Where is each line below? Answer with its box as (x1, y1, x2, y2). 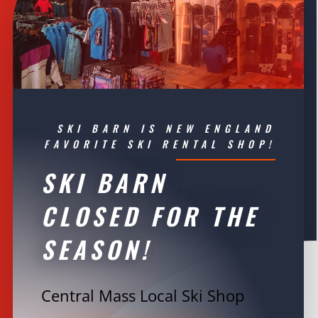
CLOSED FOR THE (40, 197, 260, 234)
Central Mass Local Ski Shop (40, 284, 244, 306)
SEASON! (40, 231, 162, 267)
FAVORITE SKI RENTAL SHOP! (44, 136, 276, 151)
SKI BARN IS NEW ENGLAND (57, 120, 276, 136)
